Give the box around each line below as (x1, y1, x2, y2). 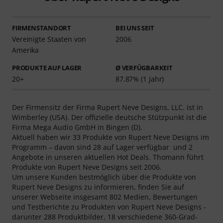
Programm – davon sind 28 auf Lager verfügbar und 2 (12, 142, 193, 152)
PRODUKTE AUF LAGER (12, 63, 82, 72)
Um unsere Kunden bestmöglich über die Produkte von (12, 172, 196, 182)
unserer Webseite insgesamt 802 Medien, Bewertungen (12, 192, 198, 202)
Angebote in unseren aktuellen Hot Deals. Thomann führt (12, 152, 204, 162)
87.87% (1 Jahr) (115, 74, 164, 84)
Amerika (12, 45, 39, 55)
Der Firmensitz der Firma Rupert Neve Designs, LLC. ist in (12, 102, 203, 112)
